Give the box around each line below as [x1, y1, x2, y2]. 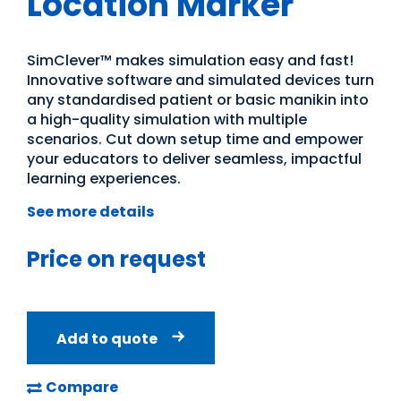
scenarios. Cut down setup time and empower [27, 128, 363, 149]
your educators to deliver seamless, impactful [27, 148, 362, 169]
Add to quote [56, 328, 158, 349]
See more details [27, 200, 154, 222]
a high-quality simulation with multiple [27, 108, 307, 130]
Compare [46, 376, 118, 397]
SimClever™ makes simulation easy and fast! [27, 49, 354, 71]
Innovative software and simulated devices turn [27, 69, 374, 90]
